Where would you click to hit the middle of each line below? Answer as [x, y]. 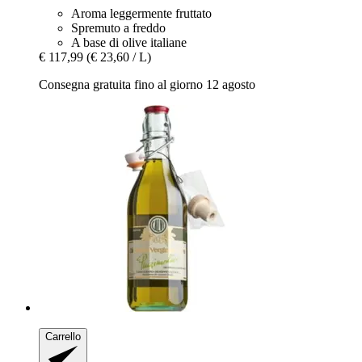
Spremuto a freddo [118, 28]
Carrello [63, 337]
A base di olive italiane [129, 43]
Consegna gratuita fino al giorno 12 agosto [147, 85]
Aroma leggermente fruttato [141, 14]
